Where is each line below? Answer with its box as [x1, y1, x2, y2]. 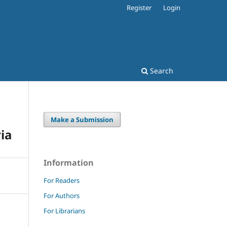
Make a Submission [51, 115, 114, 124]
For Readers [44, 175, 80, 185]
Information [44, 157, 94, 168]
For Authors [44, 191, 80, 200]
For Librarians [44, 206, 85, 215]
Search [148, 65, 173, 75]
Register [127, 3, 152, 12]
